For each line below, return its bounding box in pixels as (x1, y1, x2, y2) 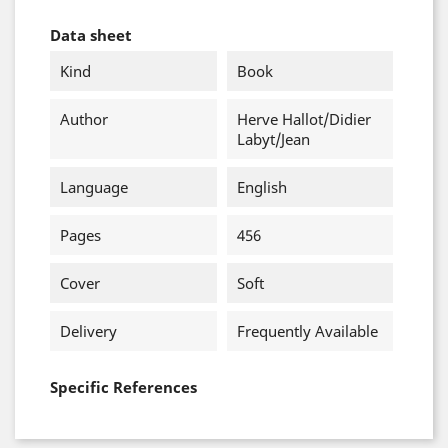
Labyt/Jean (236, 129, 310, 149)
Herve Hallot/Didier (236, 109, 371, 129)
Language (60, 177, 128, 197)
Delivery (60, 321, 117, 341)
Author (60, 109, 108, 129)
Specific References (50, 377, 197, 397)
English (236, 177, 287, 197)
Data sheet (50, 25, 132, 45)
